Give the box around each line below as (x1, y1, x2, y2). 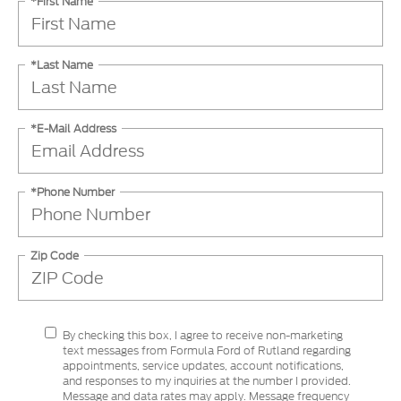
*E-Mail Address (30, 120, 116, 136)
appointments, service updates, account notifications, (63, 358, 344, 374)
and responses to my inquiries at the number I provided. (63, 373, 351, 389)
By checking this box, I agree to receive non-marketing (63, 328, 343, 344)
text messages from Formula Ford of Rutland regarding (63, 343, 351, 359)
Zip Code (30, 247, 79, 263)
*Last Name (30, 56, 93, 73)
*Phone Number (30, 183, 115, 200)
